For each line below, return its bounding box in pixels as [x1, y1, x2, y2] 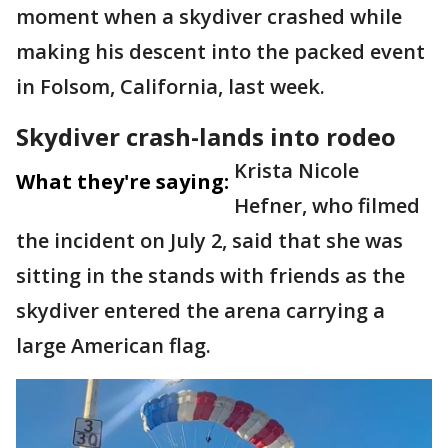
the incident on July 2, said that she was [16, 227, 403, 254]
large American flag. [16, 332, 211, 359]
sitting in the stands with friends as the [16, 262, 405, 289]
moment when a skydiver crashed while [16, 3, 402, 30]
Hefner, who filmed [234, 192, 420, 219]
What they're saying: [16, 168, 229, 195]
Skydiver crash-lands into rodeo [16, 120, 396, 153]
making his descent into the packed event [16, 38, 425, 65]
